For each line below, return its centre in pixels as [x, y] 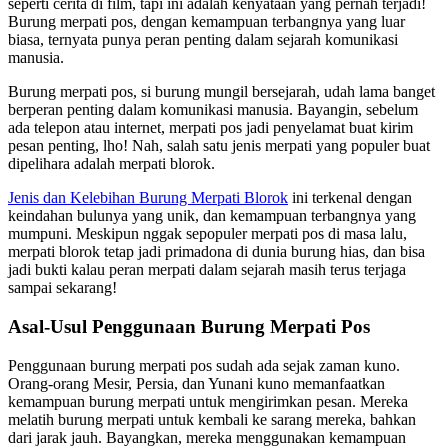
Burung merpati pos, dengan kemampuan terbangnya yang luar [206, 22]
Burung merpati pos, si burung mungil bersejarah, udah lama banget [221, 92]
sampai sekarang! [62, 288]
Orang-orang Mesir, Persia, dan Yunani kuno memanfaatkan [196, 383]
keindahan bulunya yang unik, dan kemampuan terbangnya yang [212, 216]
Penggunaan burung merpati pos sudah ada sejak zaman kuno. [204, 365]
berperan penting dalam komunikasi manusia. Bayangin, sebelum [213, 110]
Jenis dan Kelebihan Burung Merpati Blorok [148, 198]
